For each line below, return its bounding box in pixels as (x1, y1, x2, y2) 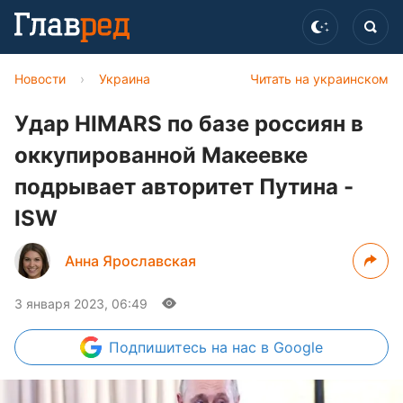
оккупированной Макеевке (14, 142, 308, 168)
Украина (99, 71, 150, 86)
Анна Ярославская (65, 252, 196, 270)
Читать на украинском (250, 71, 389, 86)
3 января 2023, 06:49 (14, 296, 148, 311)
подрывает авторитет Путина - (14, 174, 354, 200)
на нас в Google (211, 338, 323, 356)
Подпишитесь (109, 338, 211, 356)
